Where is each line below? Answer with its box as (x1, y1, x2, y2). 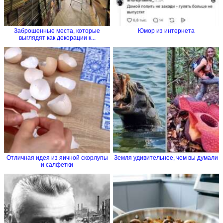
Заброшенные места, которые (14, 27, 100, 34)
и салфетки (41, 161, 73, 168)
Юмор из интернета (137, 27, 195, 34)
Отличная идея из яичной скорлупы (6, 154, 108, 161)
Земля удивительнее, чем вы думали (114, 154, 218, 161)
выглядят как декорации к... (18, 34, 96, 41)
